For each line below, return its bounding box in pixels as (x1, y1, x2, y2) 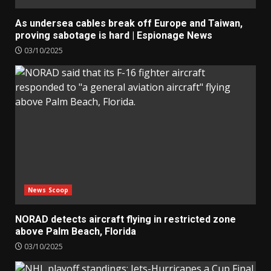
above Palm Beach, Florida (15, 226, 136, 238)
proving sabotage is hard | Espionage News (15, 30, 212, 42)
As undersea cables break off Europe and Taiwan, (15, 18, 243, 30)
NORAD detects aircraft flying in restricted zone (15, 214, 236, 226)
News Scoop (28, 186, 68, 195)
